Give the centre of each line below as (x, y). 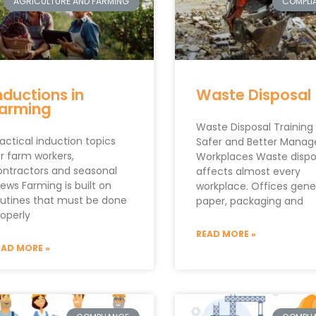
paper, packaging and (249, 201)
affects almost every (248, 171)
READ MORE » (226, 233)
